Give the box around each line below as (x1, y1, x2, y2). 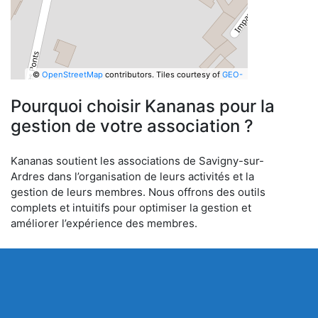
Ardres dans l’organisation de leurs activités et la (11, 170, 254, 183)
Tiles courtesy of (155, 69, 222, 79)
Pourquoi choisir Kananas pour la (11, 96, 275, 116)
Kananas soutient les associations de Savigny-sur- (11, 154, 264, 168)
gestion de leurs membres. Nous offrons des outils (11, 185, 265, 199)
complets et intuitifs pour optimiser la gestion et (11, 201, 251, 214)
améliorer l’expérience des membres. (11, 216, 197, 230)
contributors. (102, 69, 154, 79)
